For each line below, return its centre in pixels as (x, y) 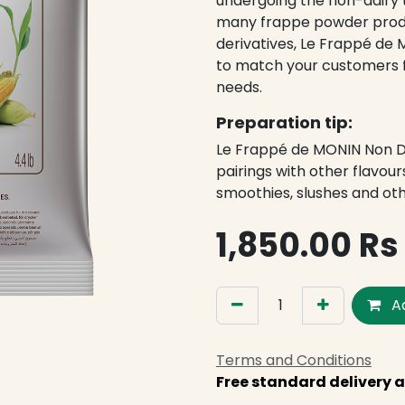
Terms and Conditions (294, 360)
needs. (239, 87)
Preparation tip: (284, 122)
